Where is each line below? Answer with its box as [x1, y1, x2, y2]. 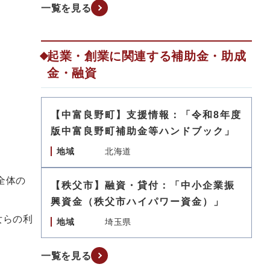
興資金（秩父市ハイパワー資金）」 [51, 196, 224, 207]
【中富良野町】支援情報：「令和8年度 [51, 110, 242, 120]
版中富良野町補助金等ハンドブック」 [51, 126, 235, 136]
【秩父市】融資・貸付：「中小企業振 [51, 180, 235, 190]
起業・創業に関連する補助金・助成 [47, 49, 246, 63]
